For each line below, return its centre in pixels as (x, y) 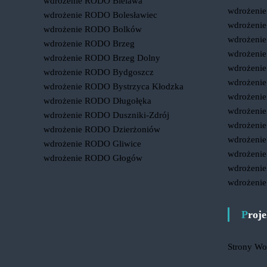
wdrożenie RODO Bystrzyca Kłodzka (114, 86)
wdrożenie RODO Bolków (93, 29)
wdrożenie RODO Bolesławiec (101, 15)
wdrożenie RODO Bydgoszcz (99, 72)
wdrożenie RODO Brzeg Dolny (102, 58)
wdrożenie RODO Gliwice (93, 144)
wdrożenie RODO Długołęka (98, 101)
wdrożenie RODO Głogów (93, 158)
